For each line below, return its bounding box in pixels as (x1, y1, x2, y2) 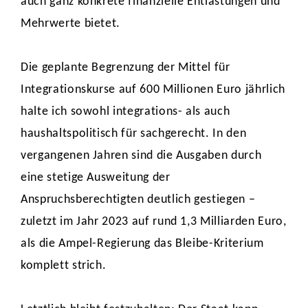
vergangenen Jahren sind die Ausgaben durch (21, 149, 262, 162)
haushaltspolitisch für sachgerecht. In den (21, 127, 247, 140)
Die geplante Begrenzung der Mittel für (21, 61, 230, 74)
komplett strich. (21, 259, 110, 272)
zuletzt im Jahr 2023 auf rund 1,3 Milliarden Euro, (21, 215, 287, 228)
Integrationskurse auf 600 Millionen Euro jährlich (21, 83, 285, 96)
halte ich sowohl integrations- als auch (21, 105, 230, 118)
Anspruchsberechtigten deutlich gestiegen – (21, 193, 256, 206)
